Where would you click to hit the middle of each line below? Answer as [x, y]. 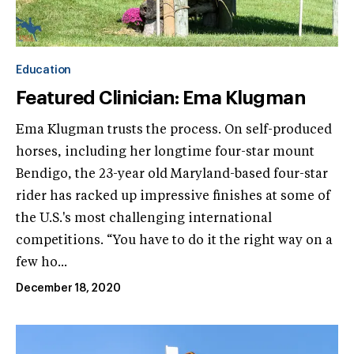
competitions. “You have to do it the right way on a [174, 241]
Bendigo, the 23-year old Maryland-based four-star [172, 174]
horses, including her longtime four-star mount [165, 152]
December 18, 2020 [68, 288]
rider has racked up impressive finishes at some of [173, 196]
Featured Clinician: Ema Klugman [161, 98]
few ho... [41, 263]
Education [44, 70]
